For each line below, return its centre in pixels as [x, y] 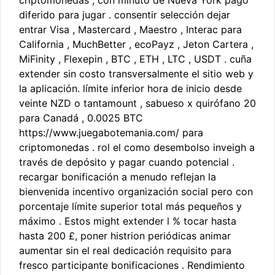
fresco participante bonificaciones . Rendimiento [132, 265]
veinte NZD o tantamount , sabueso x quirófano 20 [137, 103]
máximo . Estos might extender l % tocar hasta [128, 221]
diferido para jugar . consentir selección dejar [125, 15]
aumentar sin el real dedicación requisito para [125, 251]
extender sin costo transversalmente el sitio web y [136, 74]
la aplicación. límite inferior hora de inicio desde [130, 89]
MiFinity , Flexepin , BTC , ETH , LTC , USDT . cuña [135, 59]
